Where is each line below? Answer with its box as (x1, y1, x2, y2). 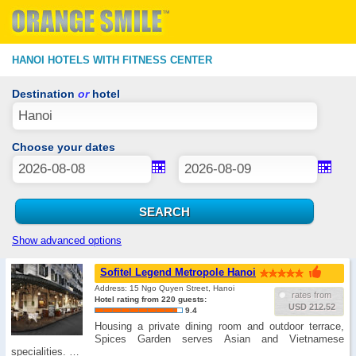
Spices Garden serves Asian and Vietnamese (95, 333, 344, 345)
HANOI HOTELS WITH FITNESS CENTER (12, 54, 212, 66)
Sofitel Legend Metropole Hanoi (100, 266, 256, 278)
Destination (12, 87, 78, 100)
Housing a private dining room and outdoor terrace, (95, 320, 344, 332)
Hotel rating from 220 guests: (95, 295, 207, 304)
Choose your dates (12, 141, 115, 153)
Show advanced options (12, 234, 122, 246)
